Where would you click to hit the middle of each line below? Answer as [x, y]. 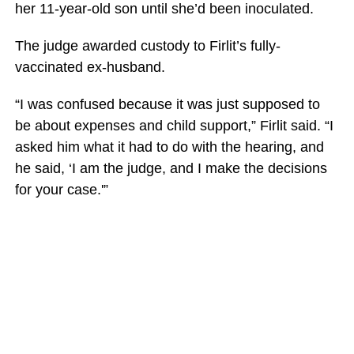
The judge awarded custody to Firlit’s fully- [147, 46]
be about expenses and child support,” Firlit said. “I [174, 126]
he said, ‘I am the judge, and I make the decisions [171, 168]
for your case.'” [61, 190]
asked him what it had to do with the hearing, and [169, 147]
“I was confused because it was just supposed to [167, 104]
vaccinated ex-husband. [90, 67]
